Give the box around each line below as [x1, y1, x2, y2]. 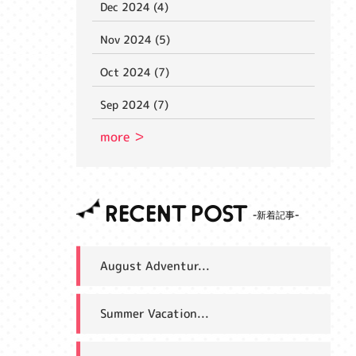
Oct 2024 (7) [99, 64, 170, 79]
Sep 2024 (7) [99, 96, 169, 112]
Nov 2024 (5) [99, 31, 171, 47]
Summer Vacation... [99, 304, 210, 323]
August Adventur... [99, 257, 211, 275]
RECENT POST [103, 204, 247, 229]
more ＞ [99, 127, 146, 145]
